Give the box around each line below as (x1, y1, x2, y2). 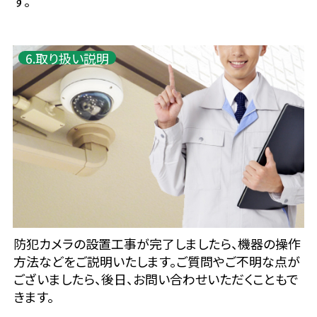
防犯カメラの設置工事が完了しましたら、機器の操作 (13, 234, 301, 253)
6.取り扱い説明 (25, 48, 110, 67)
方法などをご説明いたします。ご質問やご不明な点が (13, 252, 300, 271)
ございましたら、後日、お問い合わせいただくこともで (13, 270, 299, 289)
